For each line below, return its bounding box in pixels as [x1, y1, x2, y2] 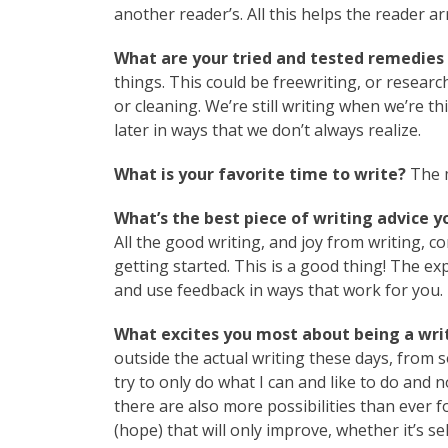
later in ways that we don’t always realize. [114, 119, 421, 142]
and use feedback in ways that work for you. [114, 279, 443, 302]
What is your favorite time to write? [114, 163, 410, 186]
